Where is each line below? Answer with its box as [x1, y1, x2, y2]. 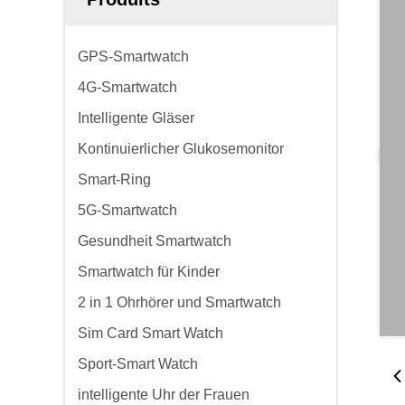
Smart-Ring [78, 172, 151, 187]
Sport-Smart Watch [78, 356, 198, 372]
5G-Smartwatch [78, 202, 177, 218]
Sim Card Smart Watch [78, 325, 223, 341]
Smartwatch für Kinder [78, 264, 220, 279]
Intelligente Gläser [78, 110, 194, 126]
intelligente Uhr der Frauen [78, 387, 250, 402]
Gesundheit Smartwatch [78, 233, 231, 249]
